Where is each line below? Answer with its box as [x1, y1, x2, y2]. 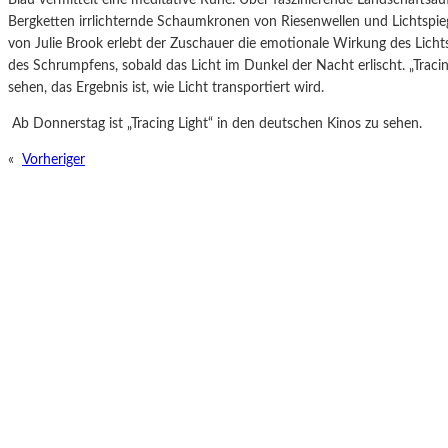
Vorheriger [22, 152, 85, 167]
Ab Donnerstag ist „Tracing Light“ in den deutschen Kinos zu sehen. [8, 116, 422, 131]
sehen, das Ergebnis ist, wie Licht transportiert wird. [8, 80, 324, 95]
